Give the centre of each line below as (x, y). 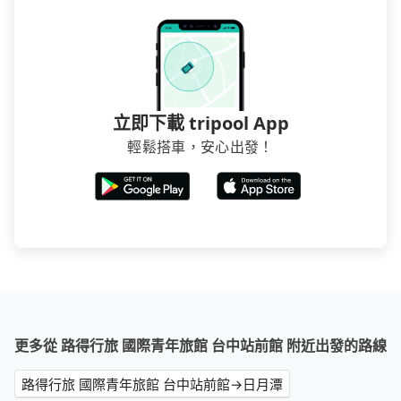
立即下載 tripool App (200, 124)
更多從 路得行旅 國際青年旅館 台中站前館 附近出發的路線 (200, 346)
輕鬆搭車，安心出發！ (200, 147)
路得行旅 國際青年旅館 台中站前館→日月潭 (152, 384)
